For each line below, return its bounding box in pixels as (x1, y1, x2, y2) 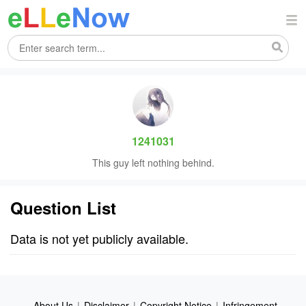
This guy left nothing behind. (92, 156, 214, 169)
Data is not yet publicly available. (10, 229, 189, 247)
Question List (10, 196, 116, 219)
